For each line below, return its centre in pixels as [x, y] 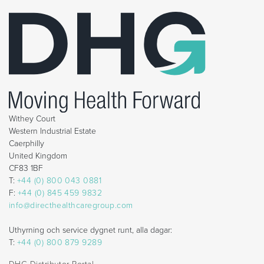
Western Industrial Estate [52, 131]
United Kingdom [38, 156]
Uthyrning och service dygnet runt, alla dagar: [90, 230]
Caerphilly [27, 144]
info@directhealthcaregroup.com [71, 206]
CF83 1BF [26, 169]
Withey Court [32, 119]
